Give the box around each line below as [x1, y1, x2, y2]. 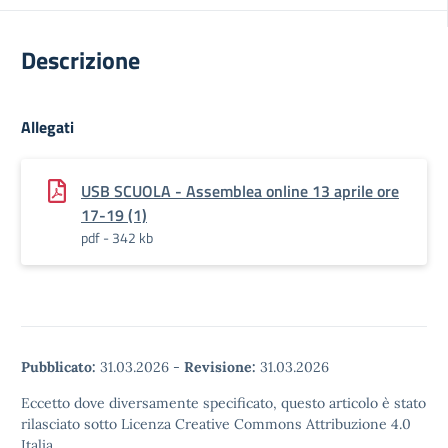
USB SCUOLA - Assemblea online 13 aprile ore [81, 179, 399, 203]
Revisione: [184, 358, 256, 376]
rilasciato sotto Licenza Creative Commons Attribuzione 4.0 [21, 415, 411, 433]
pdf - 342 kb [81, 227, 153, 248]
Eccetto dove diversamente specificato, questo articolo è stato [21, 394, 426, 412]
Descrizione [21, 42, 140, 78]
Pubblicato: [21, 358, 96, 376]
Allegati [21, 115, 74, 139]
